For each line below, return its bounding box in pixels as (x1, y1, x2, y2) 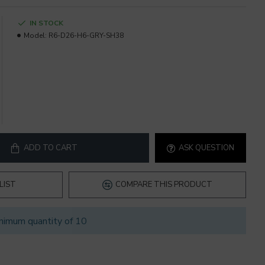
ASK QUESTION (179, 142, 234, 153)
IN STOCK (30, 18, 63, 28)
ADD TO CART (23, 142, 77, 153)
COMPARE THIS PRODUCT (115, 179, 212, 190)
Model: (24, 31, 47, 40)
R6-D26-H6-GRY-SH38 (49, 31, 124, 40)
